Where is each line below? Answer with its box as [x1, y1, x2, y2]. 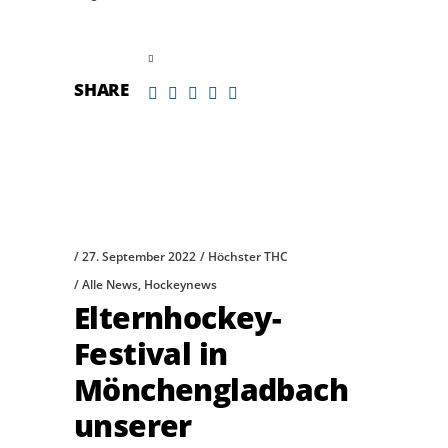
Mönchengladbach [74, 368, 348, 410]
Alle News [82, 275, 138, 293]
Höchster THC [208, 247, 288, 265]
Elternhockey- [74, 296, 282, 338]
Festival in [74, 332, 228, 374]
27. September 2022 [82, 247, 196, 265]
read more [74, 49, 142, 66]
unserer [74, 404, 192, 446]
